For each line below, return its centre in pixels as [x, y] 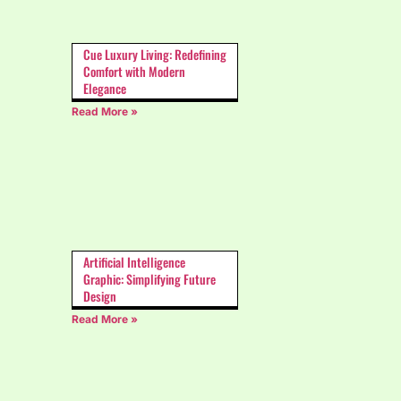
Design [100, 296]
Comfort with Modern [134, 71]
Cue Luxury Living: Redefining [155, 54]
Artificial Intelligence [134, 262]
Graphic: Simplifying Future [149, 279]
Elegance [105, 88]
